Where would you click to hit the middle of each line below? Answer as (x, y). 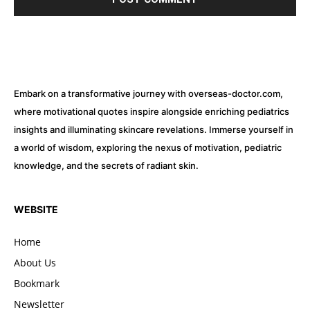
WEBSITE (36, 209)
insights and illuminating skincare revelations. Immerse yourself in (154, 129)
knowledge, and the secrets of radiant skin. (106, 165)
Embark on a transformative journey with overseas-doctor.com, (148, 93)
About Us (35, 262)
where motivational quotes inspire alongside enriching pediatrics (152, 111)
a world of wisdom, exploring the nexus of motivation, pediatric (148, 147)
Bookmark (37, 283)
